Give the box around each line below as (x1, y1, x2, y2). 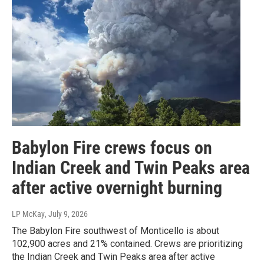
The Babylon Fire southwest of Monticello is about (12, 225, 219, 236)
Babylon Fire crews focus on (12, 137, 212, 158)
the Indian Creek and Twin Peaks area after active (12, 250, 215, 262)
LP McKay (12, 209, 45, 219)
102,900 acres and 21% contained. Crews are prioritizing (12, 237, 243, 249)
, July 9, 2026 (45, 209, 88, 219)
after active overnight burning (12, 177, 222, 198)
